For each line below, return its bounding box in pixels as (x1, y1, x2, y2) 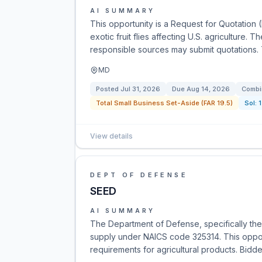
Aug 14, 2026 (187, 85, 230, 93)
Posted (96, 85, 120, 93)
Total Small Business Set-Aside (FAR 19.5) (96, 99, 233, 107)
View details (90, 132, 133, 140)
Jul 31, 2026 (120, 85, 160, 93)
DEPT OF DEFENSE (90, 171, 188, 179)
